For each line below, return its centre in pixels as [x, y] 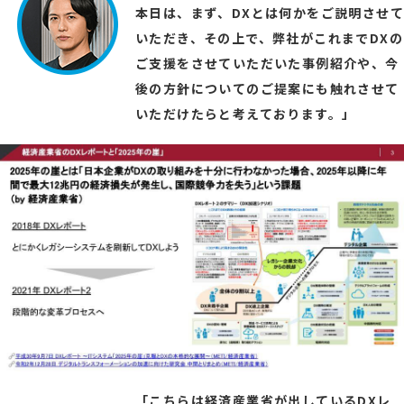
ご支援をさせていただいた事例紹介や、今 [267, 64]
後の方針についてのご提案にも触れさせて [267, 89]
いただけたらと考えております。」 [246, 114]
